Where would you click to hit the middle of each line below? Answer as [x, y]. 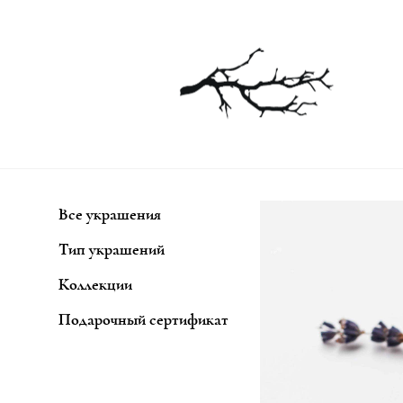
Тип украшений [112, 251]
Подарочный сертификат [143, 321]
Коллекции [95, 286]
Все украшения [110, 215]
